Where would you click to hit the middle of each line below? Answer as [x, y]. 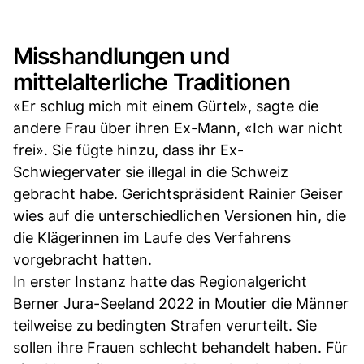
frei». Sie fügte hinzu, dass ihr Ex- [128, 149]
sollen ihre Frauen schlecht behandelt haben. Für [180, 347]
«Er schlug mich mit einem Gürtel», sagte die [166, 106]
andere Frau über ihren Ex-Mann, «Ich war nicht [178, 128]
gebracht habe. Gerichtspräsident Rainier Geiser [178, 193]
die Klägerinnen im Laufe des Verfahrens [152, 237]
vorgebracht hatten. [82, 259]
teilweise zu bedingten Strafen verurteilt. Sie [165, 325]
